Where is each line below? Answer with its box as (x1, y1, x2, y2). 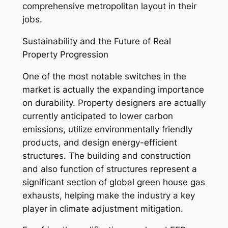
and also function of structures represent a (22, 163, 197, 174)
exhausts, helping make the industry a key (22, 190, 195, 201)
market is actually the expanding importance (22, 84, 204, 95)
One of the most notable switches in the (22, 71, 186, 81)
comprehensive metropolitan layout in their (22, 1, 196, 12)
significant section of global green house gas (22, 177, 205, 187)
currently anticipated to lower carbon (22, 110, 173, 121)
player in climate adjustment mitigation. (22, 203, 183, 214)
